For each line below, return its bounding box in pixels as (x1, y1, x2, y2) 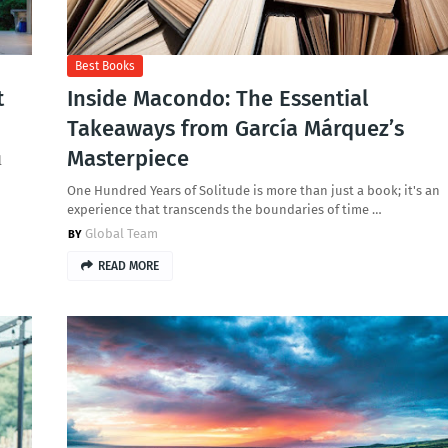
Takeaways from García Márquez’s (66, 115, 404, 142)
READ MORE (97, 259, 159, 273)
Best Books (74, 59, 135, 73)
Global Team (84, 226, 158, 241)
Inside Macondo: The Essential (66, 85, 368, 112)
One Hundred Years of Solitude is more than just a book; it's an (66, 183, 440, 198)
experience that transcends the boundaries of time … (66, 202, 382, 217)
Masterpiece (66, 145, 189, 172)
